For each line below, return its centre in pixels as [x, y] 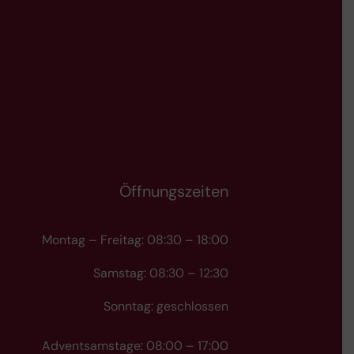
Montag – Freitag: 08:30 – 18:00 [135, 239]
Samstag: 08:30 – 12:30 [161, 273]
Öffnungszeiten [174, 191]
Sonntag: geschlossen [166, 306]
